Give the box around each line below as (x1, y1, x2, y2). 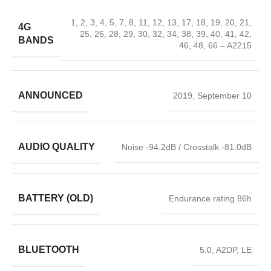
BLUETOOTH (18, 244, 79, 255)
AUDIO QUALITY (18, 142, 95, 152)
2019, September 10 (173, 91, 252, 100)
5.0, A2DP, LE (200, 245, 252, 255)
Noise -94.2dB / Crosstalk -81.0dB (122, 142, 252, 152)
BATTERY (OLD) (18, 193, 93, 203)
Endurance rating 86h (169, 194, 252, 203)
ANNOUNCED (18, 90, 83, 100)
